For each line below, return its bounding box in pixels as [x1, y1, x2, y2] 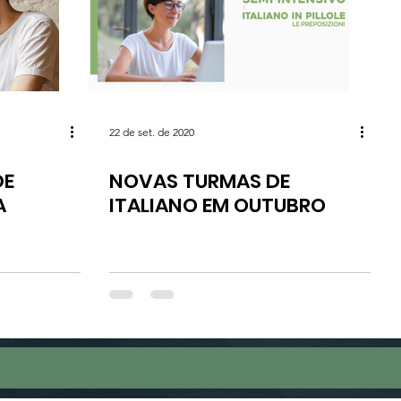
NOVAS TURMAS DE [109, 167, 290, 195]
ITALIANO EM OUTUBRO [109, 192, 326, 219]
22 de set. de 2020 [109, 124, 194, 139]
